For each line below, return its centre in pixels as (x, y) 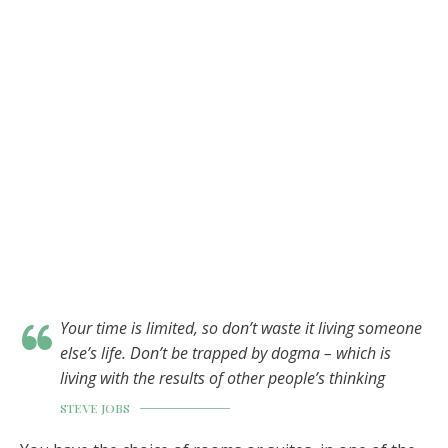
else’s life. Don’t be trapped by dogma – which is (225, 352)
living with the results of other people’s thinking (222, 377)
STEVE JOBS (95, 407)
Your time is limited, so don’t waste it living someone (241, 327)
